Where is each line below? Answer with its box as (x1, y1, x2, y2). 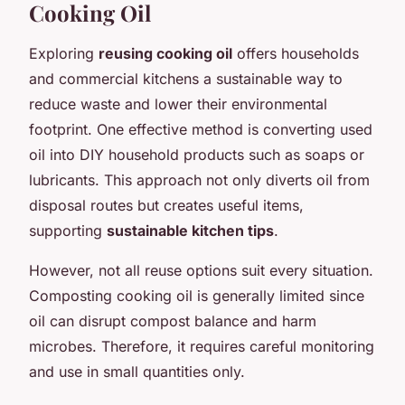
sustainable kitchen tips (107, 221, 274, 240)
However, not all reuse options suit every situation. (29, 260, 373, 279)
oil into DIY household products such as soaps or (29, 145, 364, 164)
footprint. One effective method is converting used (29, 119, 372, 138)
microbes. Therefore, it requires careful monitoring (29, 336, 374, 355)
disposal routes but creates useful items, (29, 195, 304, 214)
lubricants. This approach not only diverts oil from (29, 170, 370, 189)
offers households (232, 43, 359, 62)
